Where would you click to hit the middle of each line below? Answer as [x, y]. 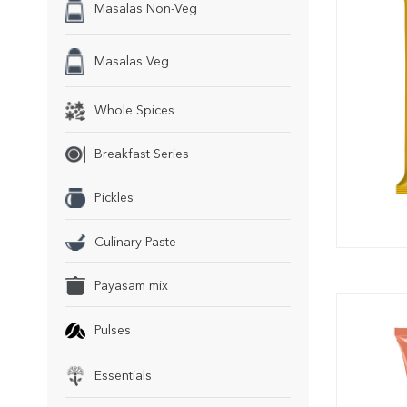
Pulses [113, 331]
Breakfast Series [142, 154]
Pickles [114, 199]
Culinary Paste [135, 242]
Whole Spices [134, 110]
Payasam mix [131, 286]
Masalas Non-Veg [146, 9]
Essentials [123, 377]
